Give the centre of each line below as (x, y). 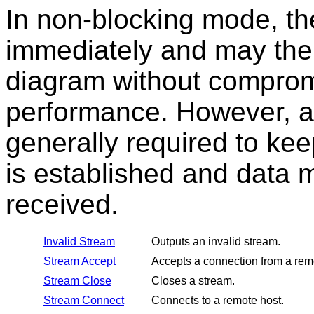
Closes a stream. (193, 281)
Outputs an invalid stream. (216, 241)
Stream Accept (80, 261)
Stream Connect (84, 300)
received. (62, 204)
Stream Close (77, 281)
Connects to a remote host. (218, 300)
